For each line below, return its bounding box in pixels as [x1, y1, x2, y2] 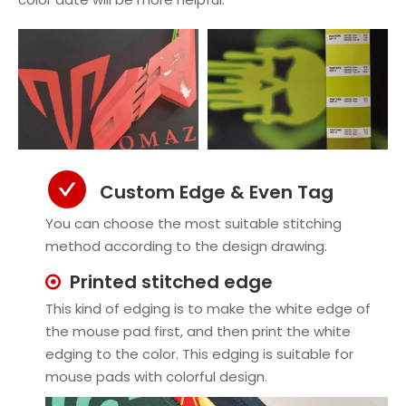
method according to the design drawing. [45, 236, 327, 256]
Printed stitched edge [70, 268, 273, 295]
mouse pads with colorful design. [45, 366, 267, 386]
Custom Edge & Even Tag [100, 179, 333, 205]
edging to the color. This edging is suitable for [45, 343, 353, 363]
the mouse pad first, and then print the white [45, 321, 351, 341]
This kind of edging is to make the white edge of [45, 298, 371, 318]
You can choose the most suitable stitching [45, 213, 342, 233]
